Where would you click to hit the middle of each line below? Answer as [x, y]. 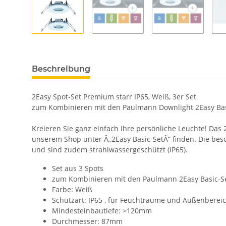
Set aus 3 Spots [78, 168]
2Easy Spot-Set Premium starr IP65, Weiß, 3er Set [114, 97]
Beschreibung [61, 69]
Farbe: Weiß [72, 190]
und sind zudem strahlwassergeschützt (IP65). [110, 150]
